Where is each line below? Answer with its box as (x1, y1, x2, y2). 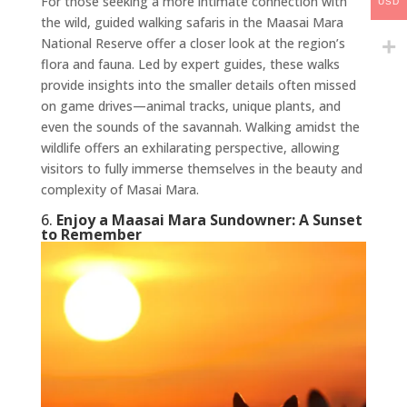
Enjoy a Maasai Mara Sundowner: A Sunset (55, 210, 362, 231)
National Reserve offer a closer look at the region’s (40, 35, 345, 53)
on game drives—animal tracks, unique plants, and (40, 97, 341, 115)
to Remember (40, 224, 142, 245)
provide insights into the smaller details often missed (40, 76, 356, 94)
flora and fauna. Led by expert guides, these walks (40, 55, 340, 74)
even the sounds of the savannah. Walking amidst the (40, 118, 360, 136)
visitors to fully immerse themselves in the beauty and (40, 160, 362, 178)
